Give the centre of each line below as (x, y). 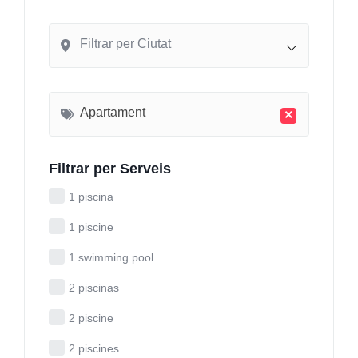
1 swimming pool (111, 257)
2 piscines (94, 348)
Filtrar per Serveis (110, 168)
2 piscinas (94, 287)
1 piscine (91, 227)
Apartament (113, 112)
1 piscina (91, 196)
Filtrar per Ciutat (125, 43)
